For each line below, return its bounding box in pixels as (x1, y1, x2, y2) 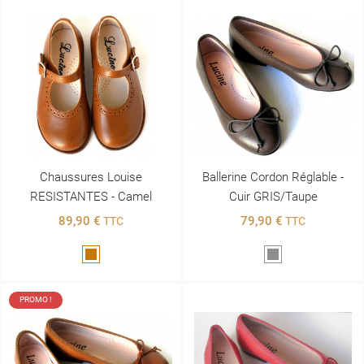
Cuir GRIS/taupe (228, 188, 318, 204)
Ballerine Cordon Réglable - (202, 169, 344, 184)
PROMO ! (19, 295, 52, 305)
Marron (90, 249, 128, 262)
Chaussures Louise (40, 169, 142, 184)
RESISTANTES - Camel (30, 188, 152, 204)
